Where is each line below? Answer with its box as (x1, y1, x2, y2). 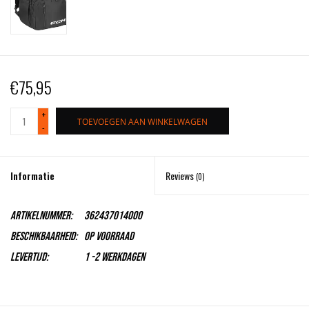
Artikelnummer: (10, 209, 72, 223)
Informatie (10, 168, 54, 183)
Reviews (166, 168, 196, 183)
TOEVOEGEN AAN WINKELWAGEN (77, 116, 208, 128)
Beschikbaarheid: (10, 230, 77, 244)
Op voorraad (84, 230, 134, 244)
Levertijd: (10, 250, 48, 265)
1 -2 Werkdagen (84, 250, 145, 265)
